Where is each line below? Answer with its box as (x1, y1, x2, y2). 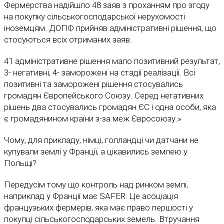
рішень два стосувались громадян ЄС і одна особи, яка (4, 102, 216, 112)
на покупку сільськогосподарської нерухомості (4, 11, 185, 22)
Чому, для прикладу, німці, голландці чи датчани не (4, 135, 198, 145)
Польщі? (4, 158, 38, 168)
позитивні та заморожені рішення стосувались (4, 79, 183, 89)
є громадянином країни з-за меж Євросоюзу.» (4, 113, 181, 124)
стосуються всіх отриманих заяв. (4, 34, 134, 45)
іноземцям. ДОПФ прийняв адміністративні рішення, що (4, 23, 216, 33)
